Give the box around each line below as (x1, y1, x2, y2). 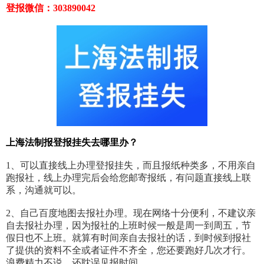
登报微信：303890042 (6, 3, 95, 14)
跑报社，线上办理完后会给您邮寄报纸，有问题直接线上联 (6, 173, 251, 183)
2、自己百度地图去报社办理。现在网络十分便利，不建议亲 (6, 208, 256, 219)
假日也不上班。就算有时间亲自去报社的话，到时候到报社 (6, 233, 251, 243)
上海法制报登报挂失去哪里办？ (6, 137, 138, 148)
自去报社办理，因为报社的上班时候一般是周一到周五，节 (6, 220, 251, 231)
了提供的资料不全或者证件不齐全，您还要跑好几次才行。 (6, 245, 251, 256)
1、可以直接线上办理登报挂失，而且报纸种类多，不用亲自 (6, 160, 256, 171)
